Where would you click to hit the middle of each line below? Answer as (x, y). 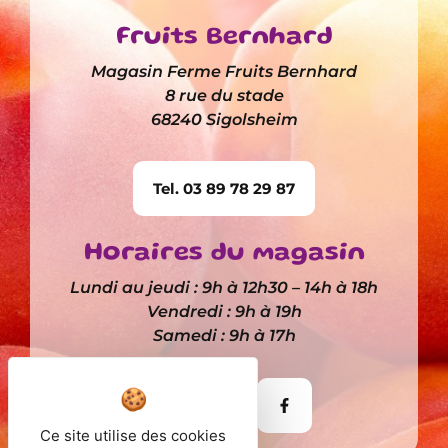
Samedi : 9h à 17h (224, 336)
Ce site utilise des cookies (133, 435)
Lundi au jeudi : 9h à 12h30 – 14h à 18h (224, 288)
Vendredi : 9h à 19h (224, 312)
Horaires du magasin (224, 254)
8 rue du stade (224, 95)
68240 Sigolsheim (224, 119)
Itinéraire (191, 405)
